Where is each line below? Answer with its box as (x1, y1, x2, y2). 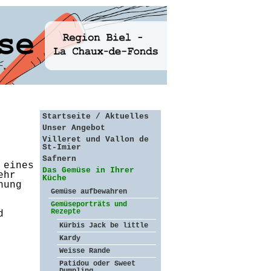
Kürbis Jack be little (59, 221, 148, 230)
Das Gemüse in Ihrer (42, 166, 134, 175)
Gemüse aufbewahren (51, 188, 127, 196)
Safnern (42, 154, 76, 163)
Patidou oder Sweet (59, 260, 135, 268)
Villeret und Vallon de (42, 135, 149, 144)
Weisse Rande (59, 247, 110, 255)
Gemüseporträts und (51, 200, 127, 209)
